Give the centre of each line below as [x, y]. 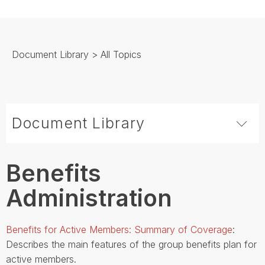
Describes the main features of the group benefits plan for [131, 245]
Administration [89, 198]
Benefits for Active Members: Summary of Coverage [119, 230]
